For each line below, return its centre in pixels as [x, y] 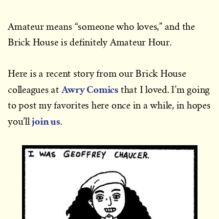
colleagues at [35, 90]
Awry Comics [90, 89]
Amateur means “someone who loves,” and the [101, 27]
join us [46, 121]
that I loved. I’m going [164, 90]
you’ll [20, 121]
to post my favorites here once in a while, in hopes [109, 105]
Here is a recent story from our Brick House [97, 74]
